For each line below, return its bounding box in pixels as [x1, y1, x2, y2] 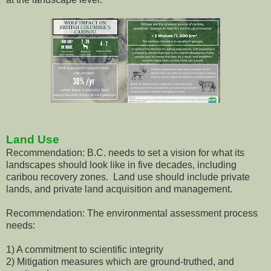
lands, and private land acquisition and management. [6, 184, 232, 195]
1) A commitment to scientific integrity [6, 244, 163, 255]
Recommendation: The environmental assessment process [6, 208, 258, 219]
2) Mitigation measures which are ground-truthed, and [6, 256, 234, 267]
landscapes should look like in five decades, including [6, 160, 237, 171]
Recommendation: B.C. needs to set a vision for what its [6, 148, 244, 158]
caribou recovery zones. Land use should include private [6, 172, 250, 183]
